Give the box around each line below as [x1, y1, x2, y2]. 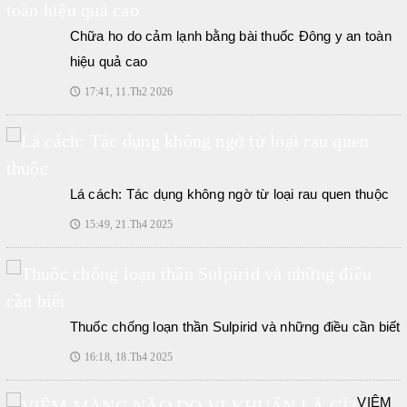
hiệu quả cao [69, 53, 148, 69]
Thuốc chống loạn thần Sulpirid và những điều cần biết [69, 318, 401, 334]
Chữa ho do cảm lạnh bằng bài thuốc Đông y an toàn [69, 27, 392, 44]
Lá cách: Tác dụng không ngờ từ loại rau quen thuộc [69, 185, 389, 202]
